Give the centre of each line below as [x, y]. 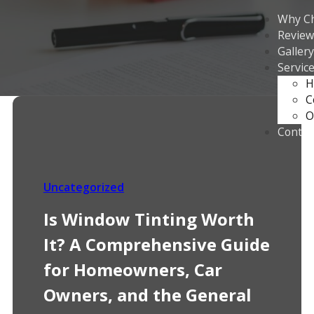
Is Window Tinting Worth [149, 219]
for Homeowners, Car [132, 269]
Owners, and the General [147, 294]
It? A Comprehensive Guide [156, 244]
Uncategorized [83, 187]
